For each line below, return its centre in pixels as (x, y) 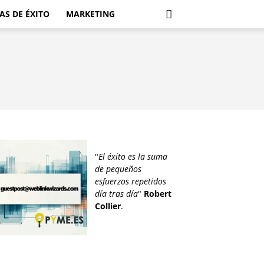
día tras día (116, 194)
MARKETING (90, 14)
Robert (157, 194)
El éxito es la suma (133, 156)
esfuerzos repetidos (130, 181)
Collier (108, 206)
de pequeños (118, 169)
